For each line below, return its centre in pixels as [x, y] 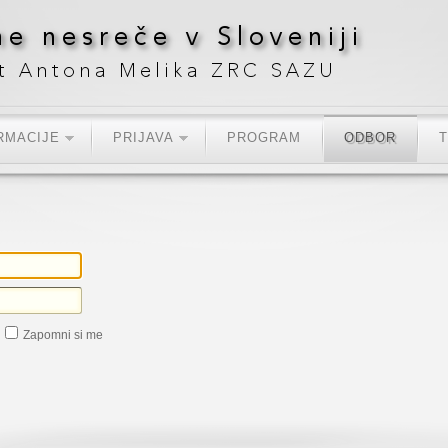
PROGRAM [264, 137]
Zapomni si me [63, 335]
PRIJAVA [143, 137]
